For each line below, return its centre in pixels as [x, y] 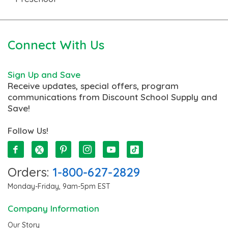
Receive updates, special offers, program [93, 85]
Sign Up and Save [44, 74]
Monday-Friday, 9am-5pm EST [59, 186]
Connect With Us [56, 45]
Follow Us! [28, 130]
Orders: [30, 172]
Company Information [53, 208]
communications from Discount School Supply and [112, 97]
